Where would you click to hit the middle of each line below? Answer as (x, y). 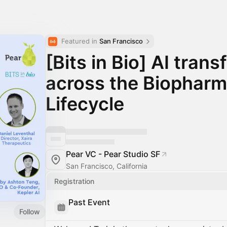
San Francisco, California (107, 166)
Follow (30, 211)
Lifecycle (85, 104)
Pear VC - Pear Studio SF (113, 154)
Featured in (80, 41)
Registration (74, 181)
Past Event (89, 202)
